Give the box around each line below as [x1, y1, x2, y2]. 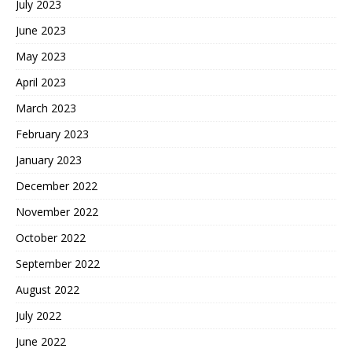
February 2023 [16, 126, 89, 142]
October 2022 [16, 230, 86, 246]
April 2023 [16, 75, 66, 90]
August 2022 [16, 282, 79, 298]
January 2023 [16, 152, 82, 168]
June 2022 [16, 334, 66, 350]
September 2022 [16, 256, 100, 272]
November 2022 [16, 204, 98, 220]
